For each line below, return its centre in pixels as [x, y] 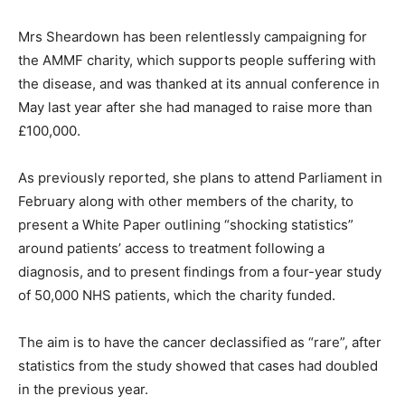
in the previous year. [83, 389]
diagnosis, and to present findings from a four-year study [200, 272]
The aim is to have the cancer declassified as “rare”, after [200, 342]
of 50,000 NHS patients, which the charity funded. [177, 295]
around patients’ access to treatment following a [171, 248]
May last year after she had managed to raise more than [195, 107]
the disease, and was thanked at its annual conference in [199, 84]
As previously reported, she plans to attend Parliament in [200, 178]
